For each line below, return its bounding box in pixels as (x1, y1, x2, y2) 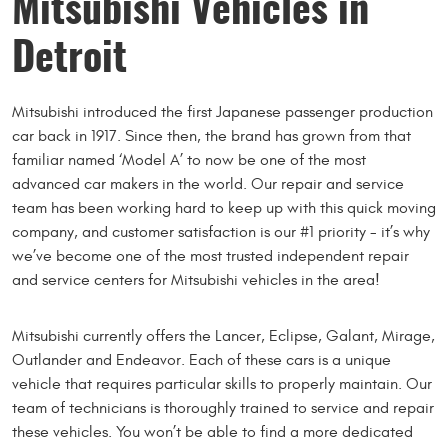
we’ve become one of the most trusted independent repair (12, 246, 409, 265)
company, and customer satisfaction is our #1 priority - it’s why (12, 222, 430, 241)
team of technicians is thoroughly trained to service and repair (12, 398, 434, 417)
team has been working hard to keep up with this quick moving (12, 198, 436, 217)
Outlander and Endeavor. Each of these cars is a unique (12, 350, 391, 369)
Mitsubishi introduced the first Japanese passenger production (12, 102, 433, 121)
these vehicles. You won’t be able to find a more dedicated (12, 422, 413, 441)
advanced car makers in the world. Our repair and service (12, 174, 404, 193)
